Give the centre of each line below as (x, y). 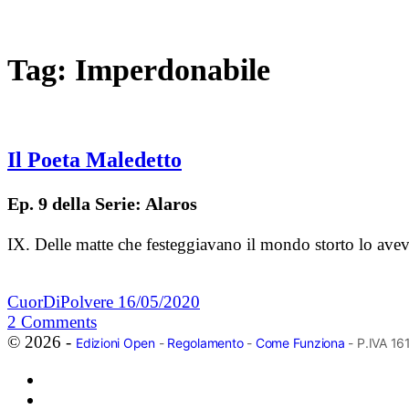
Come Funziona (300, 343)
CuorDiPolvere (63, 302)
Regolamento (205, 343)
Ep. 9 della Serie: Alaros (102, 204)
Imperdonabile (173, 69)
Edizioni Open (115, 343)
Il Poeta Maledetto (94, 160)
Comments (59, 322)
